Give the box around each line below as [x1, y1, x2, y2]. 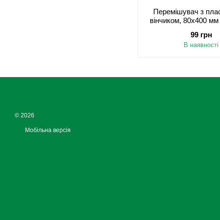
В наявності [184, 41, 219, 49]
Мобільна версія [24, 127, 71, 134]
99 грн [190, 30, 212, 39]
